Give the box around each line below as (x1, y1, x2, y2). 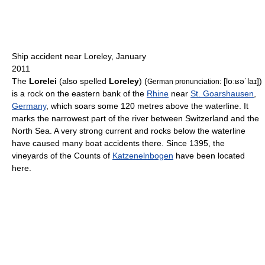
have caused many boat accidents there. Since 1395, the (12, 138, 225, 148)
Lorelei (29, 76, 57, 86)
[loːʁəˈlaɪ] (224, 76, 259, 86)
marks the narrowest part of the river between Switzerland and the (12, 114, 259, 124)
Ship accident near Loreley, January (12, 51, 146, 62)
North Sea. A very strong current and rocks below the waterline (12, 126, 245, 136)
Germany (12, 101, 46, 111)
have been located (173, 151, 245, 161)
